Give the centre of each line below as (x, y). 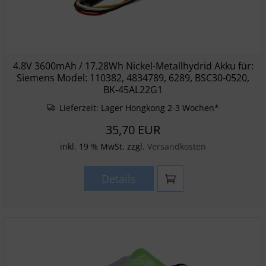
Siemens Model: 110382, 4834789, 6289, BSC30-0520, (133, 78)
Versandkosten (177, 146)
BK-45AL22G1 (133, 90)
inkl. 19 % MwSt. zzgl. (104, 146)
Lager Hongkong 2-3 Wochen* (160, 108)
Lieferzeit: (79, 108)
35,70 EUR (133, 130)
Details (118, 179)
